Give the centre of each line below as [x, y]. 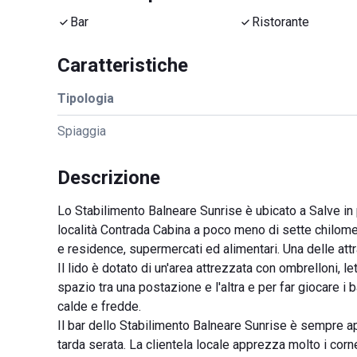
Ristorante [280, 22]
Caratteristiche [123, 65]
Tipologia [86, 98]
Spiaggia [82, 131]
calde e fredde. [99, 306]
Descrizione [109, 178]
